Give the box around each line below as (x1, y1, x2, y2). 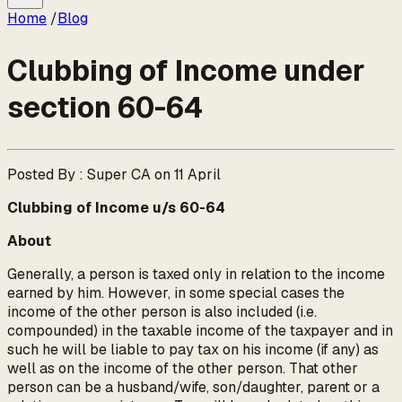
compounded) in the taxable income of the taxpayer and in (7, 321, 393, 341)
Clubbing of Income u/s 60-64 (7, 198, 225, 218)
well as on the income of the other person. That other (7, 359, 358, 379)
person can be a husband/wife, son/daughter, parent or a (7, 378, 380, 398)
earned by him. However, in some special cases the (7, 284, 345, 303)
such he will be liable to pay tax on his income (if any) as (7, 340, 379, 360)
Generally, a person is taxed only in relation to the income (7, 265, 385, 284)
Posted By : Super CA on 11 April (7, 165, 221, 185)
